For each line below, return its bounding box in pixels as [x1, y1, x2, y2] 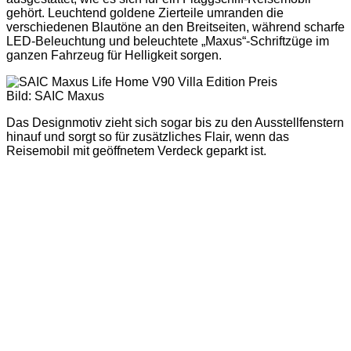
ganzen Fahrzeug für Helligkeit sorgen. [6, 48, 222, 62]
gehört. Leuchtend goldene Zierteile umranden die [6, 5, 284, 20]
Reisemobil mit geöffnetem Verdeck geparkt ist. [6, 143, 266, 157]
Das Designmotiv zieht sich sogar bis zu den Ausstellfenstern [6, 115, 344, 129]
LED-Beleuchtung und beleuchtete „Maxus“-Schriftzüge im [6, 34, 329, 48]
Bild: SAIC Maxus [6, 89, 104, 103]
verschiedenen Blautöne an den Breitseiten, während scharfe [6, 20, 345, 34]
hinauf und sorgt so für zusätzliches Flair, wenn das [6, 129, 289, 143]
